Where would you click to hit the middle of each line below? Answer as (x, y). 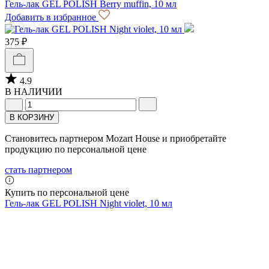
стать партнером (38, 170)
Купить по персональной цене (67, 193)
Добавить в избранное (52, 17)
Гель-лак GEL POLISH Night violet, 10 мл (89, 204)
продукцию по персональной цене (76, 150)
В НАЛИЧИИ (34, 92)
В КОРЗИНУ (32, 118)
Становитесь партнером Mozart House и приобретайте (116, 139)
